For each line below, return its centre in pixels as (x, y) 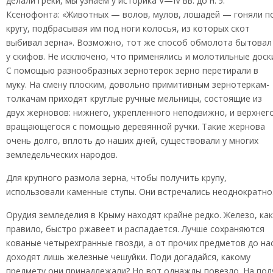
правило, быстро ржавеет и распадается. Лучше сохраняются (135, 229)
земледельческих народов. (62, 154)
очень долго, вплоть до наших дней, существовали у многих (132, 140)
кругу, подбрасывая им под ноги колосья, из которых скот (128, 28)
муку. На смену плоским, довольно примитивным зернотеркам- (138, 84)
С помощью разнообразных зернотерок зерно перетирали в (132, 70)
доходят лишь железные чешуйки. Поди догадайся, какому (128, 257)
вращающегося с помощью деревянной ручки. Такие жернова (136, 126)
